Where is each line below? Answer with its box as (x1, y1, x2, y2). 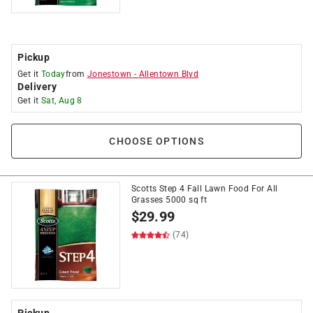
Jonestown (87, 69, 132, 79)
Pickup (17, 52, 50, 63)
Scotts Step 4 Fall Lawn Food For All (131, 184, 278, 194)
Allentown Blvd (138, 69, 199, 79)
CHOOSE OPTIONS (109, 136, 204, 147)
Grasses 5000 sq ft (131, 195, 208, 205)
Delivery (17, 81, 57, 92)
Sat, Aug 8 (41, 96, 82, 105)
